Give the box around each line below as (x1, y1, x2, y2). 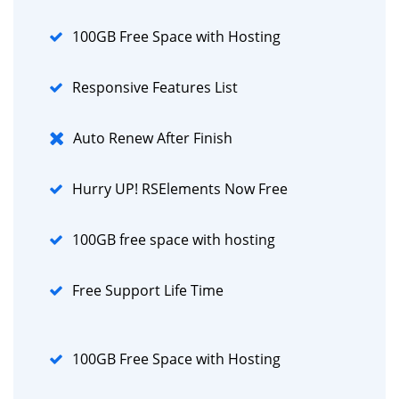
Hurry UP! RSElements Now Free (72, 178, 288, 199)
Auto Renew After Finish (73, 127, 232, 148)
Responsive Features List (72, 77, 238, 97)
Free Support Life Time (72, 280, 224, 300)
